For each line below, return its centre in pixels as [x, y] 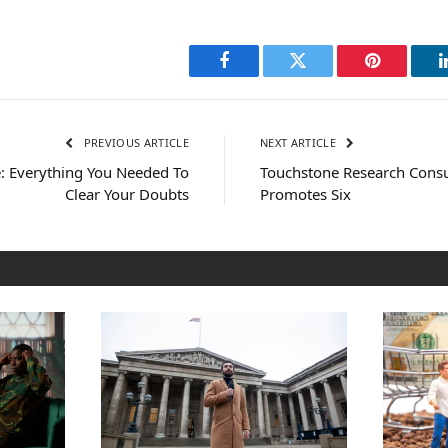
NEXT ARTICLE [300, 142]
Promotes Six [305, 193]
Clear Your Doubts [127, 193]
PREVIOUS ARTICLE [134, 142]
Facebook [257, 75]
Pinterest [402, 75]
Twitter [322, 75]
